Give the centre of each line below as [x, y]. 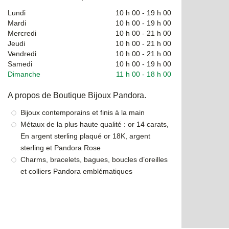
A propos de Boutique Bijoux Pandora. [77, 95]
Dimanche [24, 74]
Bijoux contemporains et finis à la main [83, 112]
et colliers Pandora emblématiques [76, 171]
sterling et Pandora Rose [61, 147]
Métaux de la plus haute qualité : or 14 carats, [95, 124]
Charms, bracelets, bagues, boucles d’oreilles [94, 159]
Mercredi [22, 33]
